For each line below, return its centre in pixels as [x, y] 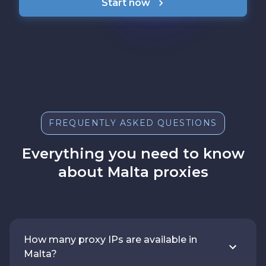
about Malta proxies [133, 172]
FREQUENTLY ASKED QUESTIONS [133, 123]
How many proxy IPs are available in [110, 239]
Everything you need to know [133, 153]
